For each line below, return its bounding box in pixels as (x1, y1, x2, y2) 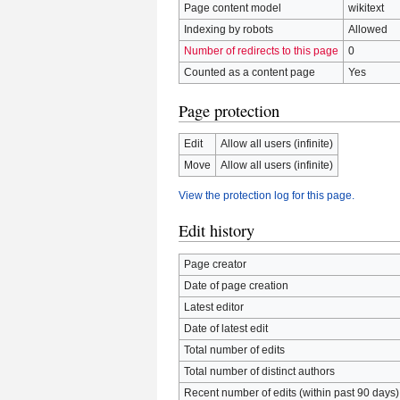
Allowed (347, 23, 387, 37)
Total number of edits (183, 343, 285, 356)
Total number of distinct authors (183, 364, 335, 378)
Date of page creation (183, 279, 288, 292)
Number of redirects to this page (183, 45, 338, 58)
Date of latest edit (183, 321, 268, 335)
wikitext (347, 2, 384, 15)
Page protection (179, 99, 279, 121)
